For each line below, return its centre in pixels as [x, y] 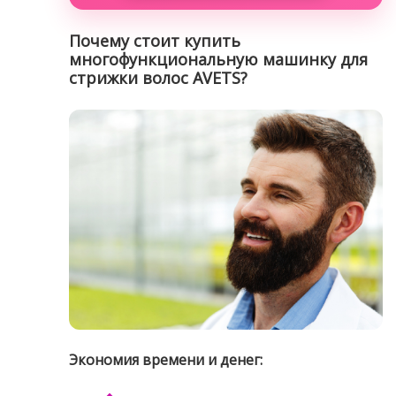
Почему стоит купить [154, 41]
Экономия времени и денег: [165, 360]
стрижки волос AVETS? [158, 78]
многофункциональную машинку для [218, 60]
